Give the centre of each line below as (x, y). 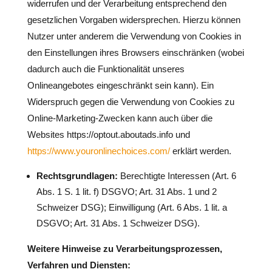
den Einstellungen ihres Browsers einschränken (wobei (135, 53)
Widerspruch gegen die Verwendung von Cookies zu (131, 102)
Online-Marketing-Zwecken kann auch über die (120, 118)
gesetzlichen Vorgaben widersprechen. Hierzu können (134, 20)
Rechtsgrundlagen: (77, 176)
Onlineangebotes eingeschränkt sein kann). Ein (120, 85)
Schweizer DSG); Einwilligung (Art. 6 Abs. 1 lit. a (131, 207)
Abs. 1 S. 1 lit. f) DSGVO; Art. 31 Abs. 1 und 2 (126, 192)
